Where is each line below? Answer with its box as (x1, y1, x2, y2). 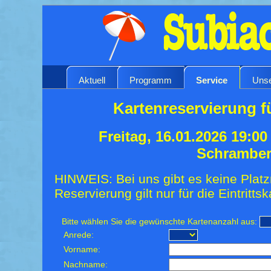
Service (196, 74, 227, 85)
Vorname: (64, 244, 101, 254)
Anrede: (64, 230, 94, 240)
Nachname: (64, 260, 108, 269)
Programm (129, 74, 172, 85)
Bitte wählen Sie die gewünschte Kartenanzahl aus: (62, 217, 258, 226)
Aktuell (79, 74, 105, 85)
